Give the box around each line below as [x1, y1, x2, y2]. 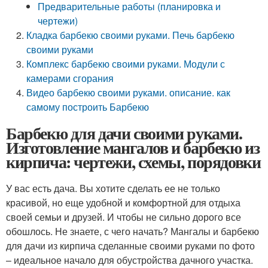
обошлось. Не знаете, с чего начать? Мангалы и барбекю [6, 224, 259, 238]
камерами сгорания [26, 71, 114, 85]
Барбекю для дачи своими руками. [6, 121, 242, 145]
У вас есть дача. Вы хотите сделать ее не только [6, 181, 220, 195]
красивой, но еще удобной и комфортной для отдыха [6, 196, 240, 209]
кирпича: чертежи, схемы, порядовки [6, 150, 261, 174]
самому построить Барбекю [26, 100, 150, 114]
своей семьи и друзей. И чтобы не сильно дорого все [6, 210, 241, 224]
